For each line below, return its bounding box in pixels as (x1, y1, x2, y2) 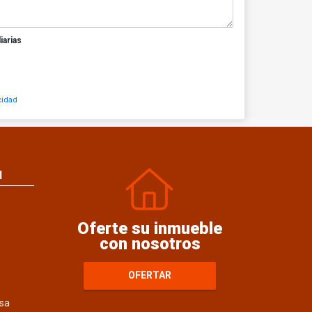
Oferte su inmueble (77, 218, 223, 238)
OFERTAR (128, 270, 172, 281)
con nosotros (99, 233, 201, 253)
